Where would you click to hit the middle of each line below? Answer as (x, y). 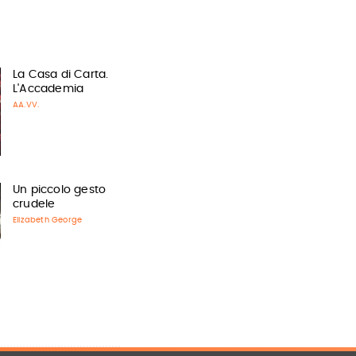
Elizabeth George (47, 220)
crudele (34, 204)
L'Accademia (48, 89)
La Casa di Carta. (60, 75)
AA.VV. (26, 105)
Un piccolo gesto (59, 190)
